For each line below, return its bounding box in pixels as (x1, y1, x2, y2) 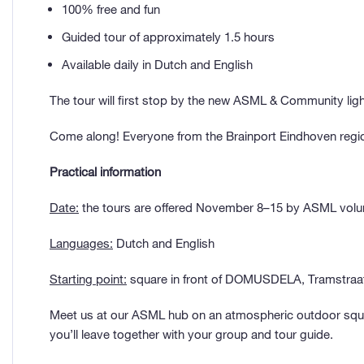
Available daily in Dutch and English (62, 57, 253, 72)
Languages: (50, 236, 113, 251)
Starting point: (50, 271, 127, 287)
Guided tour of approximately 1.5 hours (62, 29, 278, 45)
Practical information (50, 164, 161, 180)
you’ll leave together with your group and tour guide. (50, 327, 333, 342)
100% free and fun (62, 2, 160, 17)
